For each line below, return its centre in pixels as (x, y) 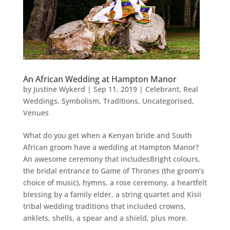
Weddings (40, 101)
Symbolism (80, 101)
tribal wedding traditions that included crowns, (104, 206)
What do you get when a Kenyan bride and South (107, 135)
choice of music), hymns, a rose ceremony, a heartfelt (115, 183)
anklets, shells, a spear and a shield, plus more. (105, 218)
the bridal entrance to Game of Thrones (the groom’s (113, 171)
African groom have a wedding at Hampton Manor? (111, 147)
